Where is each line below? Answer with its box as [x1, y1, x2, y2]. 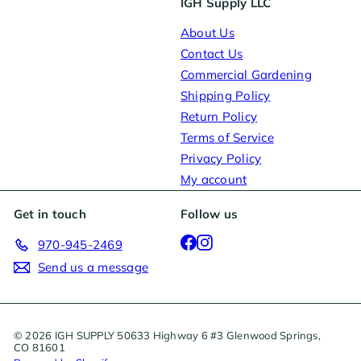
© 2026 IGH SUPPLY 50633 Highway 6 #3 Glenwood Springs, [14, 329, 321, 342]
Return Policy [180, 109, 258, 125]
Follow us [180, 206, 239, 222]
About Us [180, 25, 234, 41]
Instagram [212, 232, 271, 248]
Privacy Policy [180, 151, 262, 167]
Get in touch [14, 206, 86, 222]
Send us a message [38, 259, 149, 276]
